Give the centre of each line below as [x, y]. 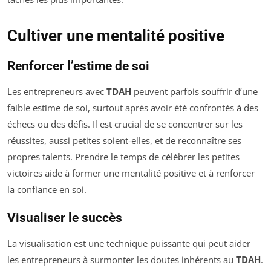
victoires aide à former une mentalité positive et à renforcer [131, 173]
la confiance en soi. [47, 189]
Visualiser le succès [65, 218]
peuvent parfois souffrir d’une [194, 91]
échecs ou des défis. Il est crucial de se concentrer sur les [125, 124]
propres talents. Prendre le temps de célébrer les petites [123, 157]
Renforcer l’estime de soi [78, 66]
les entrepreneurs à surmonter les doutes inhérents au [122, 260]
